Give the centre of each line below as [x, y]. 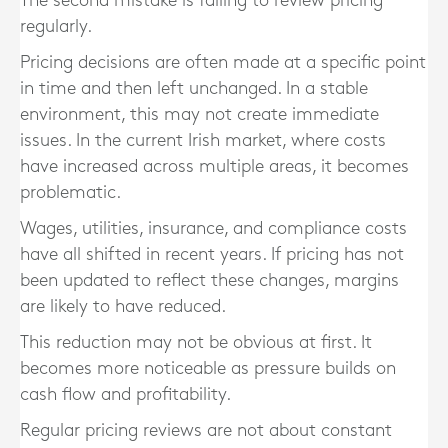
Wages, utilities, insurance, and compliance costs [213, 228]
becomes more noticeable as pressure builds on [208, 368]
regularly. [56, 26]
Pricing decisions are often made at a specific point [223, 62]
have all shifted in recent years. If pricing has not [212, 254]
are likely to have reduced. [123, 306]
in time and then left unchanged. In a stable [194, 88]
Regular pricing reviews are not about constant [206, 430]
